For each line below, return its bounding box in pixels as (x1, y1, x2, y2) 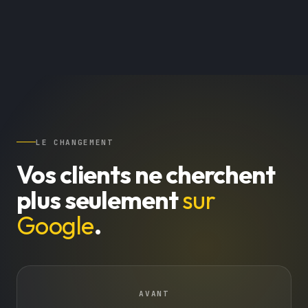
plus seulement (16, 184, 182, 215)
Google (16, 209, 94, 241)
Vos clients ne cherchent (16, 158, 276, 190)
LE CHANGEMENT (36, 137, 113, 147)
